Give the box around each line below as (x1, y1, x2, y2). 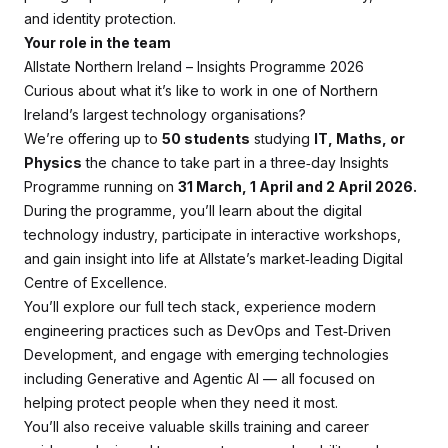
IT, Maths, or (314, 130, 405, 147)
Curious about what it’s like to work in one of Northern (24, 82, 378, 99)
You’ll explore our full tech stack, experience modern (24, 298, 376, 315)
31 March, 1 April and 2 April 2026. (178, 178, 417, 195)
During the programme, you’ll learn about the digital (24, 202, 362, 219)
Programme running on (24, 178, 178, 195)
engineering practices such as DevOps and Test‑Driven (24, 322, 391, 339)
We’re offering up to (24, 130, 162, 147)
